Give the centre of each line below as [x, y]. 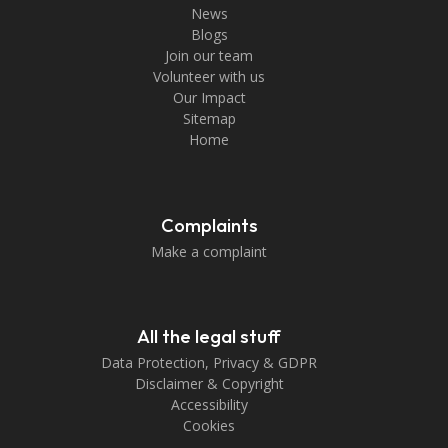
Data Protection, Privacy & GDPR [209, 363]
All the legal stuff [209, 337]
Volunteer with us [209, 77]
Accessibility [209, 405]
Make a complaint [209, 252]
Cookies [209, 426]
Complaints [209, 226]
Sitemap [209, 119]
